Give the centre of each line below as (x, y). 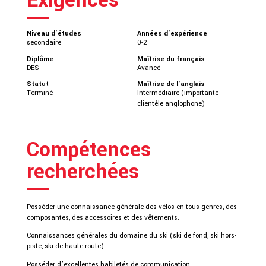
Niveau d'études (54, 34)
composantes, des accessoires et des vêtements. (103, 217)
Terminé (39, 93)
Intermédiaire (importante (178, 93)
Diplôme (40, 58)
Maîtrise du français (171, 58)
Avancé (149, 67)
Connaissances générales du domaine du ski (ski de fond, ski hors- (131, 235)
